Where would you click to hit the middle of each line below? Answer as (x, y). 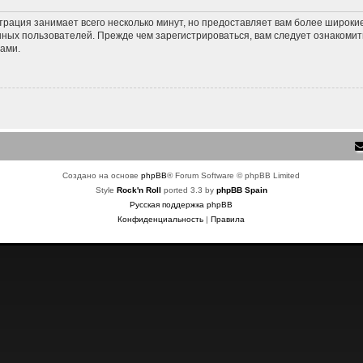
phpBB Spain (241, 190)
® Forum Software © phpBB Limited (234, 176)
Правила (228, 220)
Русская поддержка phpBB (181, 205)
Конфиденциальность (161, 220)
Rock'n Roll (139, 190)
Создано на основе (102, 176)
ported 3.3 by (188, 190)
